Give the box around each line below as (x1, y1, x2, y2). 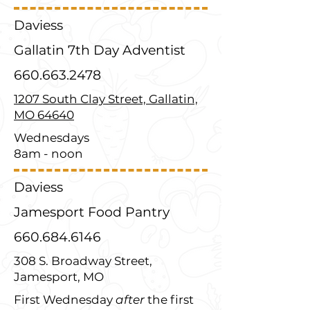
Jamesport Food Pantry (14, 204, 170, 220)
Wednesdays (14, 131, 89, 145)
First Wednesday (14, 293, 116, 307)
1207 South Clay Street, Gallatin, (14, 92, 198, 106)
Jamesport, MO (14, 270, 104, 284)
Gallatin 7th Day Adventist (14, 42, 185, 58)
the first (145, 293, 194, 307)
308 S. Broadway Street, (14, 254, 152, 268)
